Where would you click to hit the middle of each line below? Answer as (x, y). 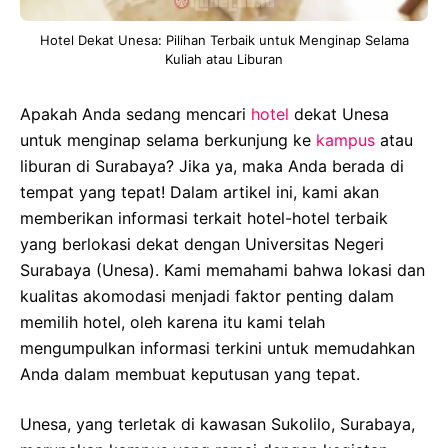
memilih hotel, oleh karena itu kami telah (172, 322)
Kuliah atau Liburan (224, 59)
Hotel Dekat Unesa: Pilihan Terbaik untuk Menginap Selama (224, 40)
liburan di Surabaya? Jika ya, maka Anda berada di (212, 166)
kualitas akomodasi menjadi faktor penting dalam (207, 296)
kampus (345, 140)
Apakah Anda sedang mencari (135, 114)
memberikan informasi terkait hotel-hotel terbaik (204, 218)
